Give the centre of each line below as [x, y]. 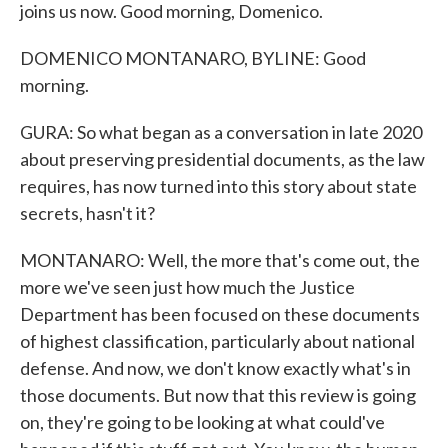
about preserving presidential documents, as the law [222, 159]
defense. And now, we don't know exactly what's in [215, 368]
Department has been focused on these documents [220, 314]
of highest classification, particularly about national [217, 341]
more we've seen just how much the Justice [187, 287]
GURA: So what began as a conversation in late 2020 [221, 132]
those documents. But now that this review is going [218, 395]
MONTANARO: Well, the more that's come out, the [220, 260]
